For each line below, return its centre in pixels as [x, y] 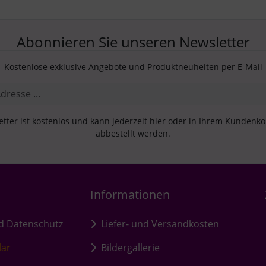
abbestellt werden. [133, 133]
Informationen [130, 194]
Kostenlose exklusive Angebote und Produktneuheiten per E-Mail [133, 66]
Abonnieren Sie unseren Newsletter [133, 42]
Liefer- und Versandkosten [160, 224]
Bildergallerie [130, 247]
